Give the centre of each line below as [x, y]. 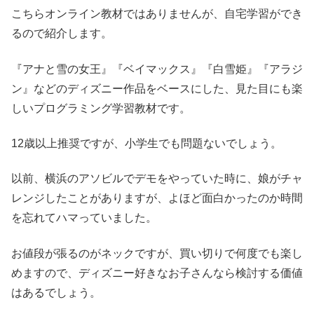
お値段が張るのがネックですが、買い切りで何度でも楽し [157, 253]
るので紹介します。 [62, 34]
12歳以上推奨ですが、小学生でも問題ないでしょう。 [146, 143]
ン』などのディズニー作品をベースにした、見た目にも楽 [157, 88]
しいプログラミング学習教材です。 [101, 108]
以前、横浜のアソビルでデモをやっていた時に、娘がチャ [157, 179]
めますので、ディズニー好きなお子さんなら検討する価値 [157, 273]
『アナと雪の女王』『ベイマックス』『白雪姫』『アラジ [157, 69]
